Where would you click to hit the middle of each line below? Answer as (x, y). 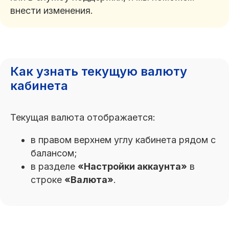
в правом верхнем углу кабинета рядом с (123, 140)
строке (48, 180)
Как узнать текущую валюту (99, 71)
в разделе (54, 166)
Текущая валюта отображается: (83, 117)
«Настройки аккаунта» (132, 166)
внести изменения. (52, 10)
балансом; (54, 153)
